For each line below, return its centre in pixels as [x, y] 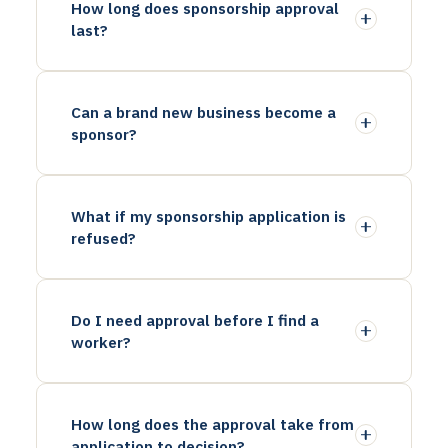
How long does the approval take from [212, 423]
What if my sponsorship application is [208, 215]
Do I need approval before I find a [194, 319]
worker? [100, 341]
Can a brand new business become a [203, 111]
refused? [103, 237]
